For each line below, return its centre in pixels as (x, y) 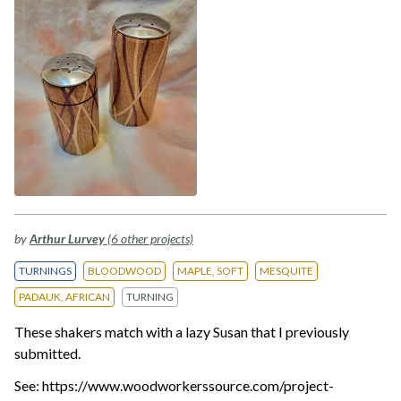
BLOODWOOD (124, 270)
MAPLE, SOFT (210, 270)
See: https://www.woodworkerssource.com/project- (174, 385)
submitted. (47, 353)
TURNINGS (45, 270)
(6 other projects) (149, 238)
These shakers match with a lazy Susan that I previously (182, 331)
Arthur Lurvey (67, 238)
